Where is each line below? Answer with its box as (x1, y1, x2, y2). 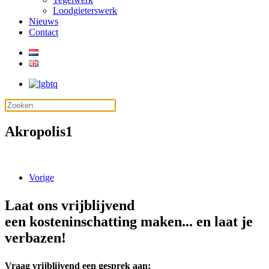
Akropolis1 (5, 123, 73, 139)
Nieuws (29, 16, 58, 26)
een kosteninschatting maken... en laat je (5, 213, 253, 229)
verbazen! (5, 229, 66, 246)
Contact (29, 27, 58, 37)
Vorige (29, 172, 54, 183)
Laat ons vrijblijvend (5, 197, 134, 213)
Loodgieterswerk (53, 5, 117, 16)
